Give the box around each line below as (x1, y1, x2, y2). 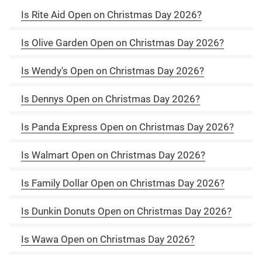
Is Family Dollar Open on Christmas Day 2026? (21, 177, 225, 189)
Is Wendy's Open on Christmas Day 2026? (21, 64, 204, 77)
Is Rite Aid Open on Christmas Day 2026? (21, 8, 202, 20)
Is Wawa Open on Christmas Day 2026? (21, 233, 195, 245)
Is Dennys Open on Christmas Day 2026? (21, 92, 200, 105)
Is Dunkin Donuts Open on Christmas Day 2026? (21, 205, 232, 217)
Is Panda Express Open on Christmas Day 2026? (21, 120, 234, 133)
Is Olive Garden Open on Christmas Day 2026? (21, 36, 224, 49)
